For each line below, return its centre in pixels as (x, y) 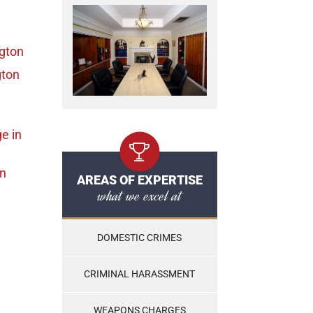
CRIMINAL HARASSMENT (139, 274)
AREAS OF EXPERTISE (139, 180)
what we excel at (139, 196)
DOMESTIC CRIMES (139, 238)
